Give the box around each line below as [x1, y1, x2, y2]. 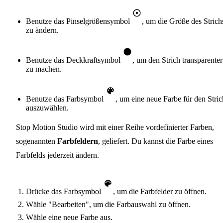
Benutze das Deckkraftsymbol [26, 56, 122, 65]
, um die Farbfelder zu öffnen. [113, 187, 207, 196]
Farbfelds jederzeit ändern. [16, 151, 99, 160]
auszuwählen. [26, 104, 69, 112]
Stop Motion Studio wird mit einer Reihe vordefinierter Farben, [16, 123, 214, 132]
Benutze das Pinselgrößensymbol [26, 17, 132, 26]
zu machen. [26, 65, 62, 74]
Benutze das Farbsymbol [26, 95, 106, 104]
